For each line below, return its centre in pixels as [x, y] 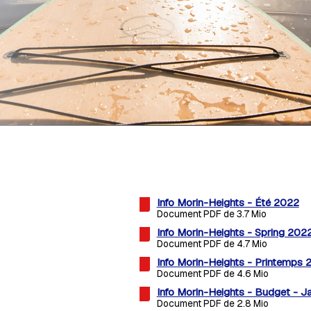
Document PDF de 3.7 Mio [211, 214]
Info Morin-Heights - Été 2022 [228, 203]
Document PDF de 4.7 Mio [212, 244]
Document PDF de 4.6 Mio [212, 274]
